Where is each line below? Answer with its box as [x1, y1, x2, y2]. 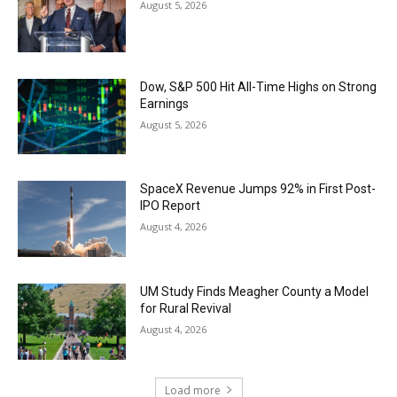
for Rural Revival [140, 300, 232, 315]
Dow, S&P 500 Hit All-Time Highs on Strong [140, 79, 378, 94]
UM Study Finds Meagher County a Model [140, 284, 370, 299]
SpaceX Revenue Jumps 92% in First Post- [140, 182, 377, 197]
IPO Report [140, 198, 201, 214]
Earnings [140, 96, 190, 111]
